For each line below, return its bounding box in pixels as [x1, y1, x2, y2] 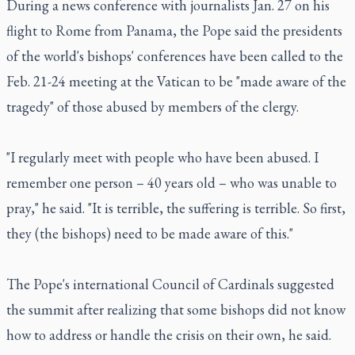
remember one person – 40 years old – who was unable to [6, 174, 337, 192]
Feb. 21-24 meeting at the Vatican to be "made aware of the [6, 72, 346, 90]
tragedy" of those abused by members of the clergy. [6, 97, 299, 116]
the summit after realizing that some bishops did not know [6, 300, 345, 319]
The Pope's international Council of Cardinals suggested [6, 275, 334, 293]
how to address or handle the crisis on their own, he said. [6, 326, 331, 344]
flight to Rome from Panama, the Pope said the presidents [6, 21, 342, 40]
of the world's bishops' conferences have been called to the [6, 47, 343, 65]
